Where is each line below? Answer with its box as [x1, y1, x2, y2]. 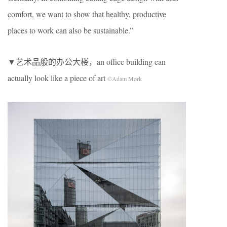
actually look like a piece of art [8, 72, 107, 83]
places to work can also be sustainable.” [8, 24, 133, 35]
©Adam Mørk [107, 74, 142, 83]
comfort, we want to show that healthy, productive [8, 8, 166, 19]
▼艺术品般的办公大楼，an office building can [8, 56, 166, 67]
